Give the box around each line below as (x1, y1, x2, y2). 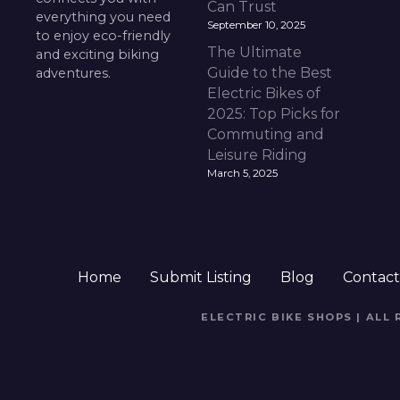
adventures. (36, 65, 112, 81)
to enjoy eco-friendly (36, 28, 171, 44)
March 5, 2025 (206, 167, 278, 180)
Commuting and (206, 125, 324, 143)
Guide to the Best (206, 63, 332, 81)
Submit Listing (150, 268, 253, 286)
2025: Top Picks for (206, 104, 340, 122)
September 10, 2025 (206, 19, 305, 32)
